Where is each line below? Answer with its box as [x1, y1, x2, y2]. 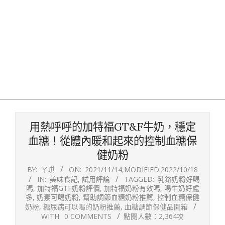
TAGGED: [124, 174, 154, 184]
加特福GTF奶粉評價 [37, 183, 100, 193]
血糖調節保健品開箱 [125, 202, 188, 211]
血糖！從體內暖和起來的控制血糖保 [28, 134, 197, 148]
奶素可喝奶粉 [37, 192, 79, 202]
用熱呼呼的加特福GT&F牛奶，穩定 [29, 120, 196, 134]
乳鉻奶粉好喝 [158, 174, 200, 184]
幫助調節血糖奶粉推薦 [83, 192, 153, 202]
